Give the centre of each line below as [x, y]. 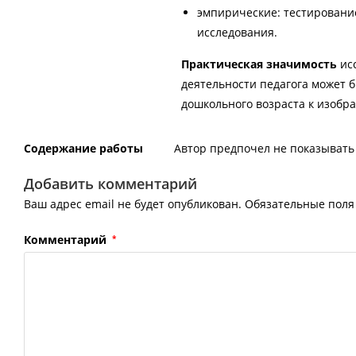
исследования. [238, 33]
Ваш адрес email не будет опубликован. [133, 204]
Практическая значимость [259, 64]
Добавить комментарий [110, 184]
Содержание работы [83, 149]
